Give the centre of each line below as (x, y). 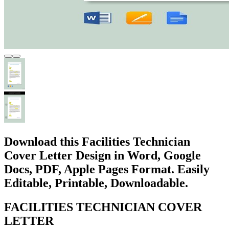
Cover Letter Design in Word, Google (102, 155)
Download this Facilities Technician (97, 141)
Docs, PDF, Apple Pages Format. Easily (107, 169)
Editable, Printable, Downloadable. (96, 183)
